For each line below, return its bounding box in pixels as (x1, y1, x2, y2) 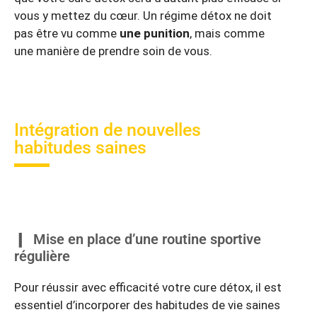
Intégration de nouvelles (14, 119, 201, 140)
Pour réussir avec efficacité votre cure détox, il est (14, 280, 282, 295)
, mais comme (190, 25, 265, 40)
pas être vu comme (14, 25, 120, 40)
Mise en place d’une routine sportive (33, 231, 261, 248)
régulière (14, 248, 70, 265)
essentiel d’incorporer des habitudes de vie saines (14, 298, 280, 313)
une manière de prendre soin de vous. (14, 43, 212, 58)
